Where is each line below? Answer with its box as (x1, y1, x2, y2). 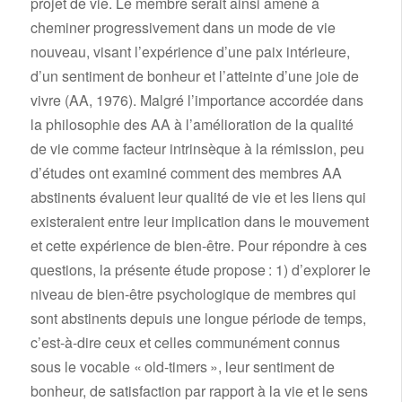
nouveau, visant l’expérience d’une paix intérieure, (30, 41, 350, 63)
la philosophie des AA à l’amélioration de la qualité (30, 114, 354, 135)
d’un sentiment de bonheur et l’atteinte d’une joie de (30, 66, 359, 87)
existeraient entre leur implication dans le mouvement (30, 211, 369, 232)
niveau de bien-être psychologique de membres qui (30, 284, 356, 305)
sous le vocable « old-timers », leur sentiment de (30, 356, 335, 378)
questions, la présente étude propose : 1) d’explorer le (30, 259, 371, 281)
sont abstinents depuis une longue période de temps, (30, 308, 366, 329)
